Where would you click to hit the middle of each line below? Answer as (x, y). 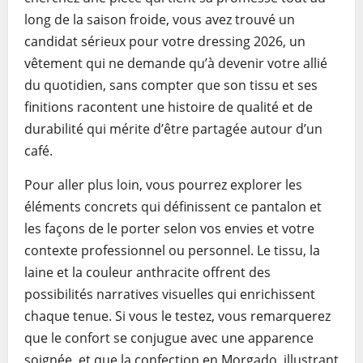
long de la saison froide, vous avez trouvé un (160, 19)
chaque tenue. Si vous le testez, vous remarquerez (177, 316)
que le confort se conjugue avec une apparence (169, 338)
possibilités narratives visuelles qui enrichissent (170, 294)
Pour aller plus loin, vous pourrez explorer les (163, 185)
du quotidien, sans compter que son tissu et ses (171, 85)
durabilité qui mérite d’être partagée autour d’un (173, 129)
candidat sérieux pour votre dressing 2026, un (165, 41)
